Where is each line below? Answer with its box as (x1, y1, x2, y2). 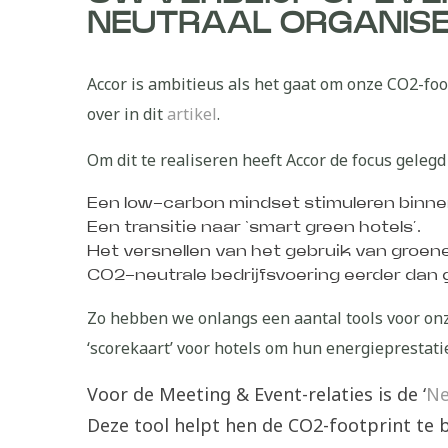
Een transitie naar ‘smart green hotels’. (87, 219, 421, 235)
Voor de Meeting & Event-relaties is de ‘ (87, 382, 426, 406)
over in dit (87, 103, 167, 125)
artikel (167, 103, 217, 125)
